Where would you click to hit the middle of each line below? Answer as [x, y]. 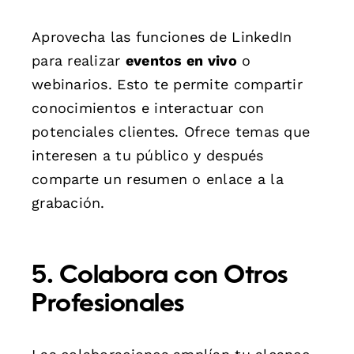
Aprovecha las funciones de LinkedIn [162, 36]
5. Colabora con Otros [160, 276]
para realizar [79, 60]
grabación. [68, 202]
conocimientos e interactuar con [148, 107]
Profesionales [108, 305]
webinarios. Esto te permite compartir [167, 84]
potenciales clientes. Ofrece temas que [171, 131]
